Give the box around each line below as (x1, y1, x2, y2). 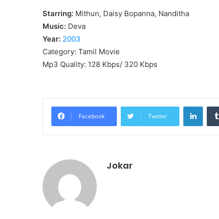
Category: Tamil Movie (43, 46, 120, 56)
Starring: (43, 8, 73, 18)
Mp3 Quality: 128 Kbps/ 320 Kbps (43, 59, 157, 69)
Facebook (79, 111, 105, 120)
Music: (43, 21, 66, 31)
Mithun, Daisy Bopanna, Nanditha (73, 8, 189, 18)
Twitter (148, 111, 167, 120)
